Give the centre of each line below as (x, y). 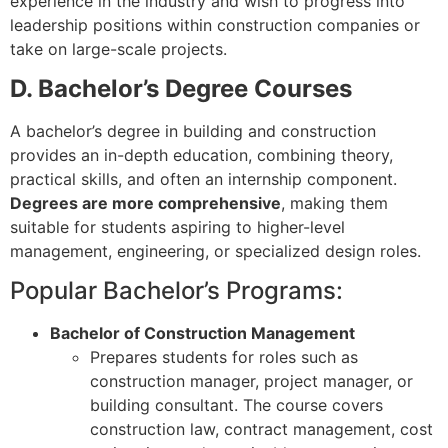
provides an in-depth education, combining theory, (201, 154)
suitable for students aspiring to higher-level (177, 226)
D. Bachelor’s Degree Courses (181, 88)
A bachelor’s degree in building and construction (193, 130)
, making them (334, 202)
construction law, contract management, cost (261, 429)
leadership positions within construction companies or (215, 24)
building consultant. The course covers (236, 405)
